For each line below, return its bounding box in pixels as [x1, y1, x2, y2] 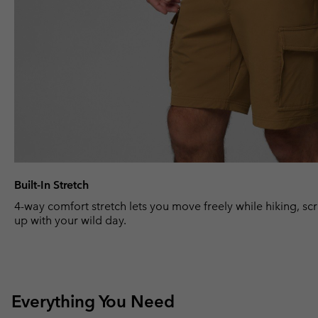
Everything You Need [11, 290, 175, 312]
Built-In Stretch [14, 177, 89, 192]
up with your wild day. [14, 213, 126, 227]
